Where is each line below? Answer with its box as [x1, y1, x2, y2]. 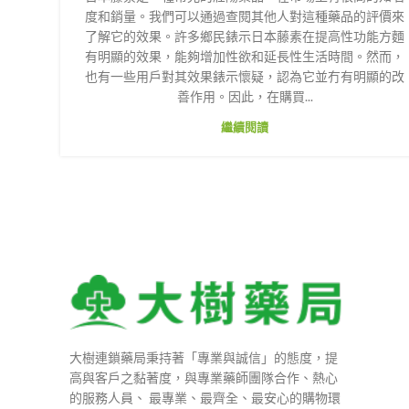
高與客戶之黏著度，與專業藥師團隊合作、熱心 [69, 369, 338, 385]
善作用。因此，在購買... [176, 88, 313, 104]
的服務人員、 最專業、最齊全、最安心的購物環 [69, 389, 341, 405]
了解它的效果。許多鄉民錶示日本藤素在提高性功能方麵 [85, 27, 404, 44]
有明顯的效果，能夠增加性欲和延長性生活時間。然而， [85, 47, 404, 64]
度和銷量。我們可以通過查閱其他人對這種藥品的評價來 [85, 7, 404, 24]
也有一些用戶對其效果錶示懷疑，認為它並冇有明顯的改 [85, 68, 404, 84]
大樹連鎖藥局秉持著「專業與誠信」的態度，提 [69, 349, 338, 365]
